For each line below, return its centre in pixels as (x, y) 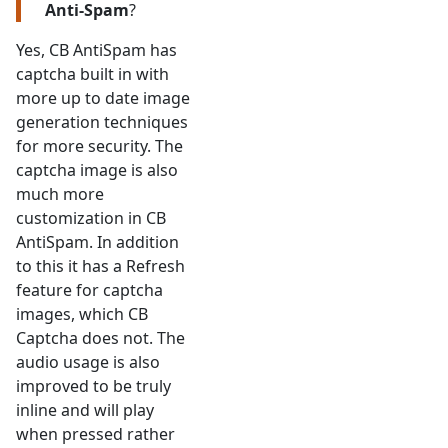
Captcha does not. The (100, 338)
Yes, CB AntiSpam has (96, 50)
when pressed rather (95, 434)
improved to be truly (93, 386)
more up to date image (103, 98)
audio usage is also (88, 362)
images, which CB (82, 314)
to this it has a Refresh (100, 266)
